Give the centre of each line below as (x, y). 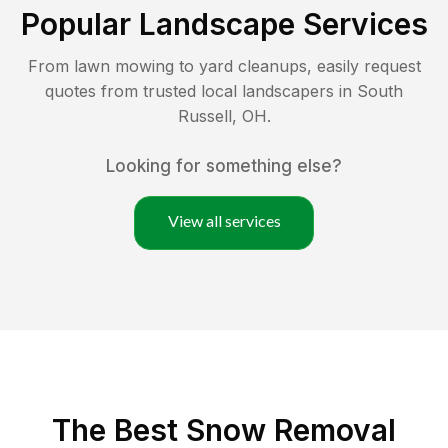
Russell (204, 115)
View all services (224, 220)
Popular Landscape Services (224, 23)
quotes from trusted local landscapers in (201, 90)
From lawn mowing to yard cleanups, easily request (224, 65)
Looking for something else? (224, 165)
